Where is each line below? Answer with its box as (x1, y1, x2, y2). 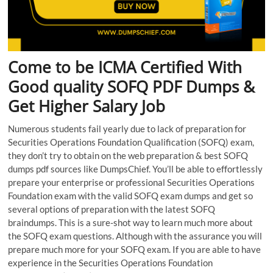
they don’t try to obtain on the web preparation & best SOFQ (8, 150, 249, 161)
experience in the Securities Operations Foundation (8, 257, 213, 269)
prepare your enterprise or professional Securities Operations (8, 177, 255, 188)
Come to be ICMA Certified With (8, 56, 243, 79)
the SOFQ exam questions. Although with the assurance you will (8, 230, 263, 242)
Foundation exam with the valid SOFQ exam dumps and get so (8, 190, 253, 202)
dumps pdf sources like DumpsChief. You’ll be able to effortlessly (8, 163, 263, 175)
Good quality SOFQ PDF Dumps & (8, 76, 255, 98)
